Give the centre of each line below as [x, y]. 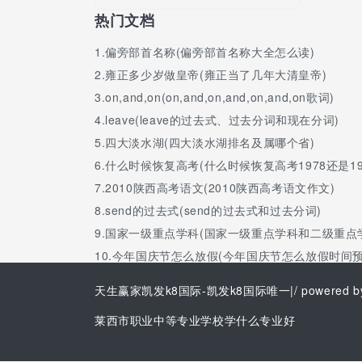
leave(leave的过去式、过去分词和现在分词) [222, 120]
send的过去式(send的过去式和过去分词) [214, 210]
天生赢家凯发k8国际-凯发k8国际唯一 [193, 290]
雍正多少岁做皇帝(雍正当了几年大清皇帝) [216, 75]
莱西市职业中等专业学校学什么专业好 [195, 320]
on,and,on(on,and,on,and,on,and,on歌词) [220, 97]
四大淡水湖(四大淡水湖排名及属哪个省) [210, 143]
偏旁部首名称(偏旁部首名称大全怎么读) [210, 52]
